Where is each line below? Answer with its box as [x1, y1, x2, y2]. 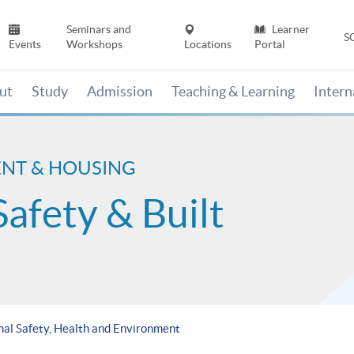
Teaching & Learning [171, 83, 295, 100]
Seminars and [66, 23, 131, 36]
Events [9, 38, 42, 51]
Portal [254, 38, 285, 51]
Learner [269, 23, 310, 36]
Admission [87, 83, 153, 100]
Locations [184, 38, 232, 51]
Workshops [66, 38, 122, 51]
